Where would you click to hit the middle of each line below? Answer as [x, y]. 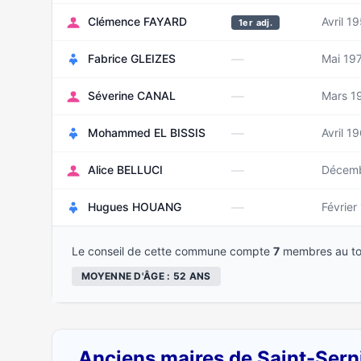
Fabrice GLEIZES [132, 58]
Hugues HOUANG [135, 207]
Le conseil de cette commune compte [172, 251]
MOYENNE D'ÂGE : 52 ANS [146, 276]
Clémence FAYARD [137, 21]
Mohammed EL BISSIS [147, 133]
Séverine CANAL [132, 95]
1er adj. [256, 23]
